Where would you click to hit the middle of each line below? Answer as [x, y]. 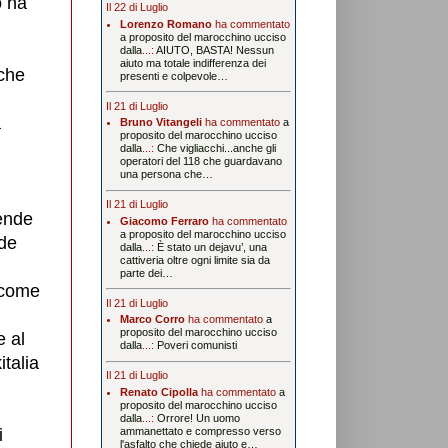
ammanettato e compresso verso [200, 430]
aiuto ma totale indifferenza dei [192, 62]
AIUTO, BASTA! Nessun [214, 49]
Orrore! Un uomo [198, 417]
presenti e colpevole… [173, 75]
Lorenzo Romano [165, 23]
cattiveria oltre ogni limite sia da [194, 259]
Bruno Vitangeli [160, 122]
